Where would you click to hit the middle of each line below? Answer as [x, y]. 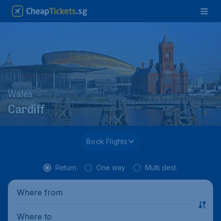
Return [66, 167]
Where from [40, 192]
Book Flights [107, 141]
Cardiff [26, 111]
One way [111, 167]
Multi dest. [161, 167]
